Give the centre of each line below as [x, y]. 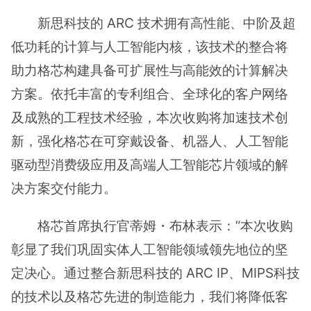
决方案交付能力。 [64, 188]
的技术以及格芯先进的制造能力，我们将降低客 [150, 296]
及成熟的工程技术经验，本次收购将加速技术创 [150, 118]
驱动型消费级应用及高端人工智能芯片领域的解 [150, 165]
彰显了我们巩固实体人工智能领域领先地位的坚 [150, 249]
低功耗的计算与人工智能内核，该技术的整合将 [150, 47]
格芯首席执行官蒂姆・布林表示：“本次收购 [166, 225]
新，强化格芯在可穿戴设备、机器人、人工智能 [150, 141]
